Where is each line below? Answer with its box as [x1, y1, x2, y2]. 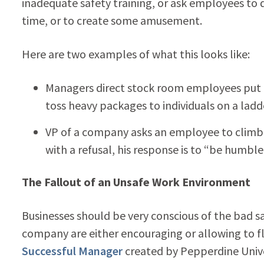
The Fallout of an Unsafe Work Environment [21, 174, 250, 189]
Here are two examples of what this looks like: [21, 46, 250, 61]
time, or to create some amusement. [21, 12, 202, 28]
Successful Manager [21, 243, 123, 258]
